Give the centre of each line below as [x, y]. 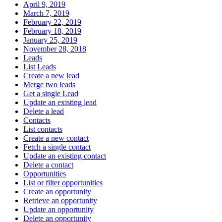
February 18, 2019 [52, 31]
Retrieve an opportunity [60, 201]
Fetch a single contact [57, 147]
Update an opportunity [58, 210]
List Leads [40, 67]
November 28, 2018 [55, 49]
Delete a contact [48, 165]
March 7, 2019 [46, 13]
